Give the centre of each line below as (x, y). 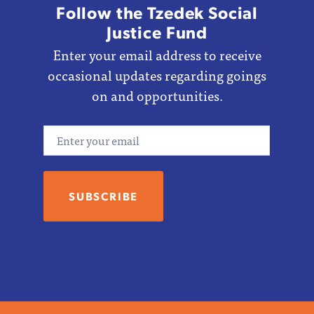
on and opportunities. (157, 96)
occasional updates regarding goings (157, 75)
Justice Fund (157, 32)
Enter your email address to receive (157, 55)
